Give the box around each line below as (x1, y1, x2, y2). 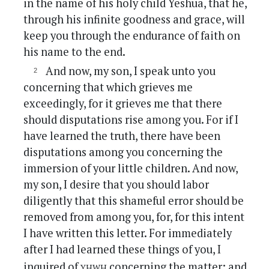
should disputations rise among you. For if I (23, 112, 239, 127)
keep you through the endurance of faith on (23, 28, 241, 43)
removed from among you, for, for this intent (23, 210, 245, 225)
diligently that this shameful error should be (23, 193, 244, 208)
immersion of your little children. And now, (23, 161, 238, 176)
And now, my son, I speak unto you (45, 64, 216, 79)
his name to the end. (23, 44, 126, 59)
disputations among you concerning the (23, 145, 223, 160)
